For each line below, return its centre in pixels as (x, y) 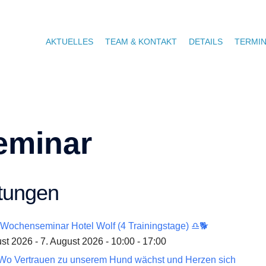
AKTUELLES (69, 41)
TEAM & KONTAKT (141, 41)
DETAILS (206, 41)
